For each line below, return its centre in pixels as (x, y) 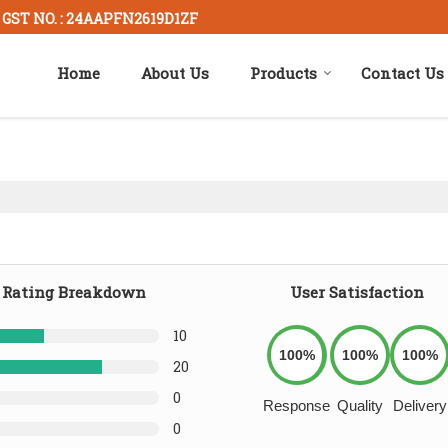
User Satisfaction (356, 292)
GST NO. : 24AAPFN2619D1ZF (100, 18)
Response (296, 406)
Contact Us (402, 73)
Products (283, 73)
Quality (360, 406)
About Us (175, 73)
